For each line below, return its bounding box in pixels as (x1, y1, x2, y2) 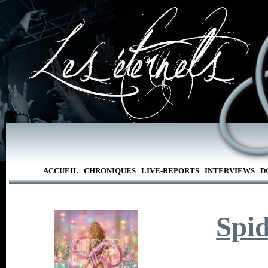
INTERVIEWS (204, 166, 255, 175)
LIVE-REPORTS (141, 166, 199, 175)
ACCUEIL (42, 166, 78, 175)
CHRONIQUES (83, 166, 136, 175)
